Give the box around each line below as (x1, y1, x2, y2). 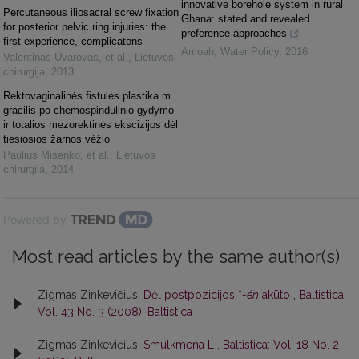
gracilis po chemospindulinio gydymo (3, 103, 174, 116)
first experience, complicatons (3, 34, 143, 47)
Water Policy (220, 45, 279, 58)
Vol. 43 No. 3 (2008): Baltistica (38, 305, 192, 318)
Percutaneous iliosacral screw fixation (3, 6, 179, 18)
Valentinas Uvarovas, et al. (3, 50, 128, 63)
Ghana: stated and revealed (181, 12, 309, 25)
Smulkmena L (143, 337, 217, 351)
